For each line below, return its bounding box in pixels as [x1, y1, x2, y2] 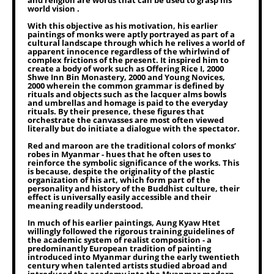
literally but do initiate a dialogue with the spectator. [28, 123, 240, 134]
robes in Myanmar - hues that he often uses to [28, 149, 211, 160]
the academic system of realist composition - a [28, 234, 212, 245]
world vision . [28, 3, 80, 14]
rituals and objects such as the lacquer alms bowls [28, 89, 226, 100]
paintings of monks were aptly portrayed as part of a [28, 29, 235, 40]
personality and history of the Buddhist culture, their [28, 183, 240, 194]
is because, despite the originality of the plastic [28, 166, 215, 177]
